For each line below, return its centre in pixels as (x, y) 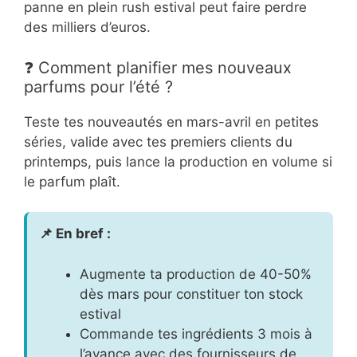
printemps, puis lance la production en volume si (178, 161)
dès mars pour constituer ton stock (191, 294)
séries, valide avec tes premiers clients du (158, 141)
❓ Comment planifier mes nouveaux (158, 67)
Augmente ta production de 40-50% (196, 274)
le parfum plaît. (72, 181)
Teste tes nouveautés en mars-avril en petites (171, 122)
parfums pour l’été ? (98, 86)
